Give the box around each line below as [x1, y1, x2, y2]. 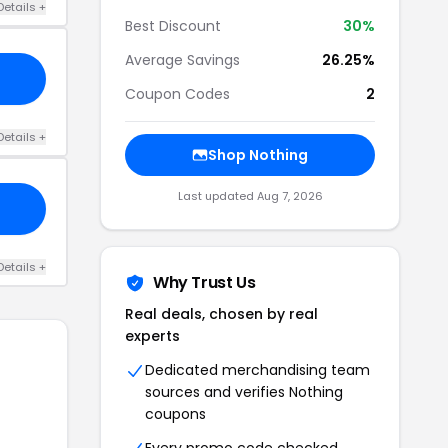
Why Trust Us [153, 271, 256, 294]
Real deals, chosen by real [125, 304, 318, 324]
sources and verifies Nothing [145, 382, 343, 402]
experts [125, 326, 180, 346]
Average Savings [125, 50, 240, 70]
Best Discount [125, 16, 221, 36]
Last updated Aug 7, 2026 [177, 188, 323, 204]
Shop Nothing [208, 145, 308, 165]
